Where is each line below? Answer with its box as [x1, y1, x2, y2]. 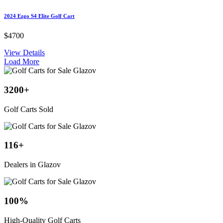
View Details [4, 48, 45, 57]
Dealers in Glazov [4, 160, 61, 169]
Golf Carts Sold [4, 105, 53, 113]
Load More [4, 57, 39, 66]
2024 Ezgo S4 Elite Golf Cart [4, 13, 75, 19]
